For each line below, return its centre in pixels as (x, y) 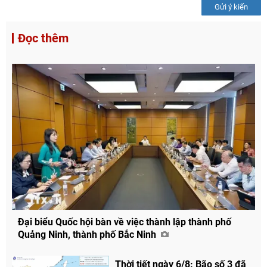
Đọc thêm (43, 38)
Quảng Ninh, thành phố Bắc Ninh (88, 234)
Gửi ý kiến (231, 7)
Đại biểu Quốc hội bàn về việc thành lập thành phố (125, 222)
